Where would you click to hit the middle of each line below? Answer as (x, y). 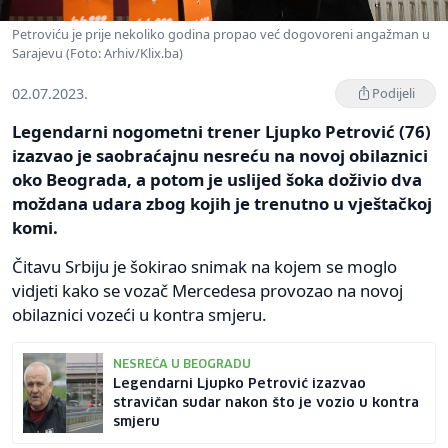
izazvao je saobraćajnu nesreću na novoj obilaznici (220, 155)
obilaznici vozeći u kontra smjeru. (139, 314)
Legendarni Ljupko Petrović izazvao (239, 383)
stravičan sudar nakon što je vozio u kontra (266, 402)
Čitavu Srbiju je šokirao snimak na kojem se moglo (204, 266)
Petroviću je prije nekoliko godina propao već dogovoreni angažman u (221, 33)
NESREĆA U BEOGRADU (182, 364)
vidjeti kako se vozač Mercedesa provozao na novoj (207, 290)
